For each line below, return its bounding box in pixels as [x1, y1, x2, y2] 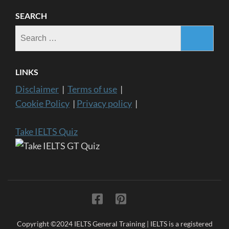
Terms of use [67, 83, 117, 95]
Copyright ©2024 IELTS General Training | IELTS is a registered [16, 219, 213, 228]
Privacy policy [77, 97, 132, 109]
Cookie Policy [15, 97, 70, 109]
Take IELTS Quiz [15, 125, 78, 137]
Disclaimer [15, 83, 59, 95]
